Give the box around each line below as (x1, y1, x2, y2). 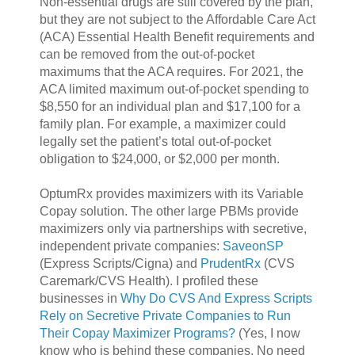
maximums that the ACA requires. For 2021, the (39, 64, 303, 78)
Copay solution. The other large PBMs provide (39, 204, 299, 218)
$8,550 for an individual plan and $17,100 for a (39, 99, 300, 113)
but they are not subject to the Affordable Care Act (39, 12, 315, 26)
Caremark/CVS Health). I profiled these (39, 273, 258, 288)
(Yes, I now (235, 326, 300, 340)
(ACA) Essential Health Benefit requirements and (39, 29, 315, 44)
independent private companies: (39, 239, 223, 253)
